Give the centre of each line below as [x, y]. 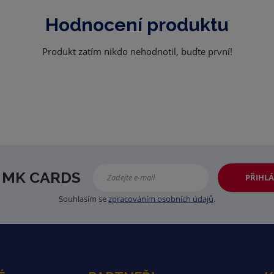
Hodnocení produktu [137, 24]
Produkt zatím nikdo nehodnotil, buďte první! [137, 51]
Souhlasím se [83, 198]
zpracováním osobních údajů [161, 198]
